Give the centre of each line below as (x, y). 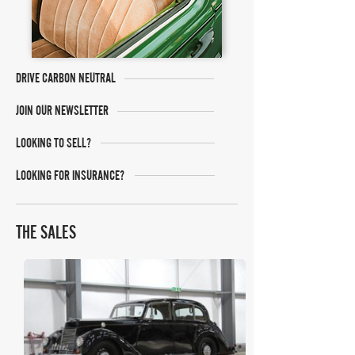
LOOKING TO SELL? (53, 143)
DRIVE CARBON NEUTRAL (66, 78)
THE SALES (46, 232)
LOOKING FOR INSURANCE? (70, 175)
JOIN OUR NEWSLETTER (62, 110)
